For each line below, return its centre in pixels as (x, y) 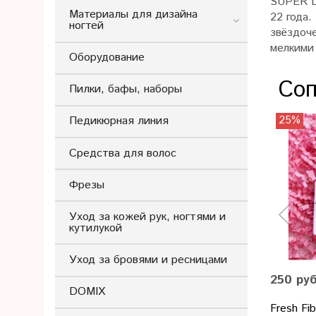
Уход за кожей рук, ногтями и (147, 217)
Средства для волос (123, 153)
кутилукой (96, 228)
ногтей (86, 25)
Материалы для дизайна (133, 14)
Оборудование (107, 58)
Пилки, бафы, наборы (126, 90)
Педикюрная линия (119, 121)
